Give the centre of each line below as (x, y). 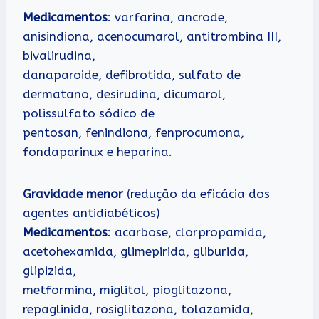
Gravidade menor (73, 193)
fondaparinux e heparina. (98, 151)
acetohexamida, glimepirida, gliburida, (136, 251)
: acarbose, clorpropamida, (187, 232)
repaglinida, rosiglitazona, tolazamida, (138, 309)
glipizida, (49, 270)
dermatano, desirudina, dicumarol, (124, 94)
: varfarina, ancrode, (168, 17)
